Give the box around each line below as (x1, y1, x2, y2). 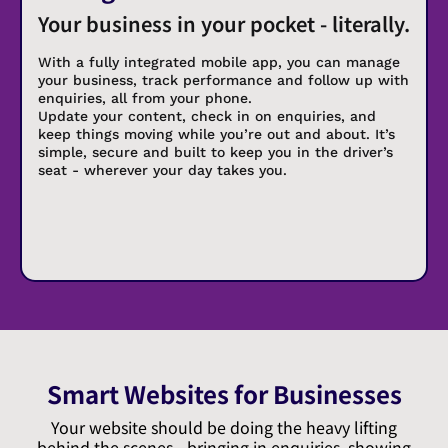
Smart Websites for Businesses (46, 375, 402, 411)
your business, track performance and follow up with (38, 71, 409, 88)
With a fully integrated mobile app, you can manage (38, 53, 400, 70)
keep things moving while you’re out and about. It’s (38, 125, 395, 142)
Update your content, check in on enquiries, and (38, 107, 376, 124)
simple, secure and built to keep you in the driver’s (38, 143, 393, 160)
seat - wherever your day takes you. (38, 161, 287, 178)
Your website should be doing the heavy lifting (51, 414, 397, 439)
